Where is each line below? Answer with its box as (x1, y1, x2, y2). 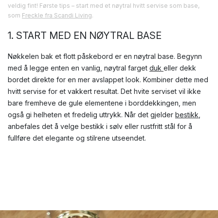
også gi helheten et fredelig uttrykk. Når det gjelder (8, 110, 175, 119)
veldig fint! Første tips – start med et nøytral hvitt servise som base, (8, 2, 200, 10)
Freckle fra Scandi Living (22, 12, 92, 19)
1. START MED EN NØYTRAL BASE (8, 30, 162, 42)
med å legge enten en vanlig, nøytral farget (8, 64, 149, 73)
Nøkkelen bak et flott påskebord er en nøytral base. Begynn (8, 52, 202, 61)
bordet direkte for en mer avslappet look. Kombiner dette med (8, 75, 208, 84)
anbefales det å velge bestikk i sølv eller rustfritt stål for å (8, 122, 192, 131)
